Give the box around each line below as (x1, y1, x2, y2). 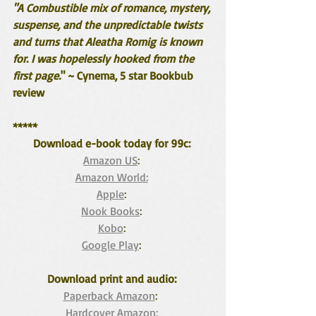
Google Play (82, 238, 139, 252)
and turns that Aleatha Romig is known (13, 35, 205, 49)
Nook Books (81, 204, 140, 218)
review (13, 85, 44, 99)
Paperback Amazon (63, 288, 155, 303)
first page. (13, 68, 61, 83)
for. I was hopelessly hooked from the (13, 51, 197, 66)
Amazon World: (75, 170, 148, 184)
